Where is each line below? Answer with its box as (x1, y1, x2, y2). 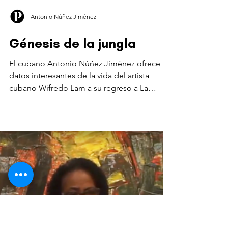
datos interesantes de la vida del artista (9, 173, 149, 182)
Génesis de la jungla (9, 137, 136, 153)
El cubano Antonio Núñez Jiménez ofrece (9, 160, 160, 170)
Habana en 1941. (9, 197, 69, 207)
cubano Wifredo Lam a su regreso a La (9, 185, 148, 194)
